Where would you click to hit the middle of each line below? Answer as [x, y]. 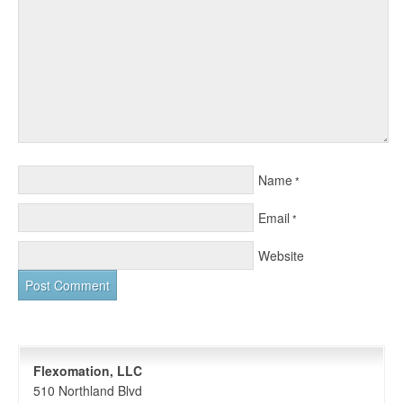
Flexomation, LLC [88, 371]
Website [281, 255]
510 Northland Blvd [88, 390]
